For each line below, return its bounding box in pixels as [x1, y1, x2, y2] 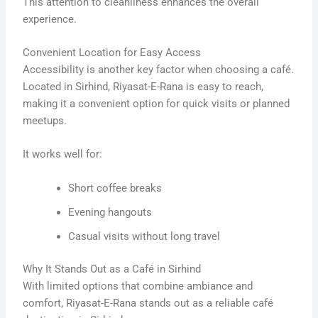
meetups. [23, 114, 67, 128]
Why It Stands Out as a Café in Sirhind [23, 262, 202, 275]
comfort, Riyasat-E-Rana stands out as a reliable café [23, 296, 274, 309]
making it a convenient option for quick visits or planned [23, 97, 290, 111]
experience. [23, 12, 77, 26]
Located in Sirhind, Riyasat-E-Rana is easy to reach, [23, 80, 264, 94]
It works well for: [23, 148, 103, 161]
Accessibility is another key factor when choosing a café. [23, 63, 295, 77]
